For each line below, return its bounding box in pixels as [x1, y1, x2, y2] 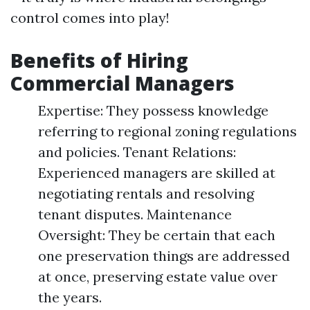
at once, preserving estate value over [38, 268, 277, 285]
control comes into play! [10, 9, 170, 26]
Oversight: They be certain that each [38, 226, 275, 244]
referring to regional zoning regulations [38, 122, 297, 140]
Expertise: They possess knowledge [38, 102, 268, 119]
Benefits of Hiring [10, 47, 188, 73]
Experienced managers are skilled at [38, 164, 275, 181]
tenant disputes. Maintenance [38, 206, 232, 223]
